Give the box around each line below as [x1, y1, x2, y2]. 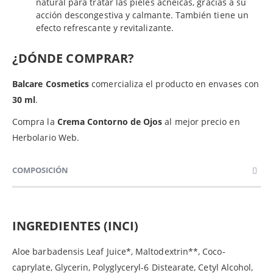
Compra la [12, 115, 57, 127]
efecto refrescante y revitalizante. [35, 21, 174, 34]
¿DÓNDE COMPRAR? [12, 49, 135, 66]
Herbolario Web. [12, 131, 80, 143]
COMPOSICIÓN [12, 164, 68, 175]
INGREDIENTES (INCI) [12, 217, 139, 234]
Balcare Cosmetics [12, 77, 90, 90]
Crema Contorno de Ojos [57, 115, 163, 127]
